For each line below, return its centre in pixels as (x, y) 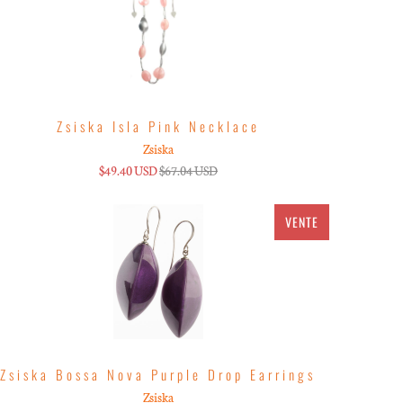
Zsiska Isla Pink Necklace (158, 125)
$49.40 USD (128, 170)
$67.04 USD (188, 170)
